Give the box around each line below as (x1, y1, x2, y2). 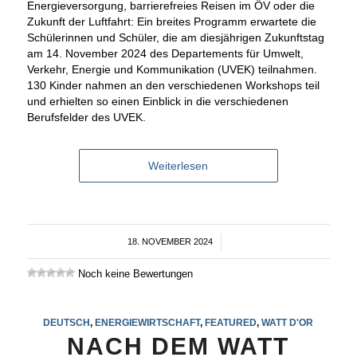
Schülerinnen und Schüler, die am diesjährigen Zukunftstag (26, 30, 324, 44)
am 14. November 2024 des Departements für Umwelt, (26, 46, 304, 60)
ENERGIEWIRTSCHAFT (95, 316, 201, 328)
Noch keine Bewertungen (74, 267, 193, 280)
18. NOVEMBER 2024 (127, 236, 213, 246)
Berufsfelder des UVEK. (26, 110, 146, 124)
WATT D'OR (261, 316, 314, 328)
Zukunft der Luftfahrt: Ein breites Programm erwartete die (26, 14, 316, 28)
